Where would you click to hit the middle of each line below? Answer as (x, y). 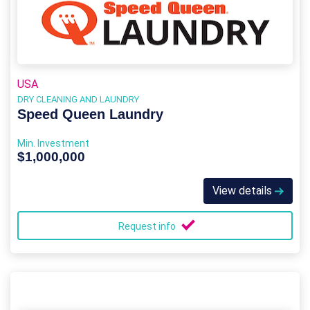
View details (244, 191)
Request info (148, 226)
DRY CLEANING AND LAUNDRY (78, 99)
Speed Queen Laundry (90, 114)
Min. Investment (53, 143)
